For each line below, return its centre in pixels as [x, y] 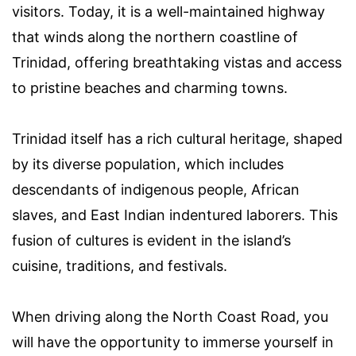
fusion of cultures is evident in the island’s [151, 240]
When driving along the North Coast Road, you [170, 316]
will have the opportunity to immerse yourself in [173, 342]
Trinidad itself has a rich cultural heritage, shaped [177, 138]
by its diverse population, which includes [148, 164]
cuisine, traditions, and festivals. [120, 265]
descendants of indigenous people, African [156, 189]
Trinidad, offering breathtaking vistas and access [177, 62]
